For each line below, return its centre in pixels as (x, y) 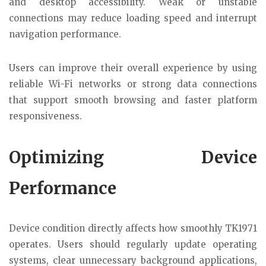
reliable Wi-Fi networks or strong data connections (133, 84)
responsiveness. (45, 116)
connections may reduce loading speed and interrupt (133, 18)
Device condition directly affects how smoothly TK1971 (133, 228)
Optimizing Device (133, 157)
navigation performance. (65, 34)
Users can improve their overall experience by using (133, 68)
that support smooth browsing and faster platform (133, 100)
